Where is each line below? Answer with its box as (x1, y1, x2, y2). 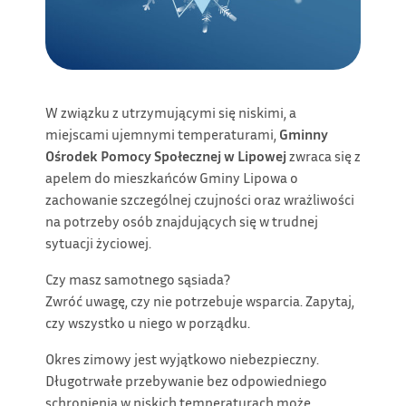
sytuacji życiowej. (45, 234, 151, 253)
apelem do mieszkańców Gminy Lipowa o (45, 169, 298, 188)
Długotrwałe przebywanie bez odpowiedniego (45, 372, 327, 391)
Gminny (279, 125, 328, 144)
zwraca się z (286, 147, 361, 166)
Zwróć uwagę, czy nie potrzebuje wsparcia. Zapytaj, (45, 292, 354, 311)
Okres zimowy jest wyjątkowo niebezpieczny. (45, 350, 319, 369)
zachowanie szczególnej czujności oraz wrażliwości (45, 190, 354, 209)
